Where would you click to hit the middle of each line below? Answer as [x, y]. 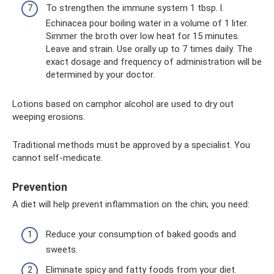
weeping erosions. [49, 117]
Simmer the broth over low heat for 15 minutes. [143, 36]
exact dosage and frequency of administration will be [154, 62]
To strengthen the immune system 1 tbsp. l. [135, 8]
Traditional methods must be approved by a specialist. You [131, 145]
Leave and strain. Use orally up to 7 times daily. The [149, 49]
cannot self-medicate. [57, 158]
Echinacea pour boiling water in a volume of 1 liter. [147, 23]
